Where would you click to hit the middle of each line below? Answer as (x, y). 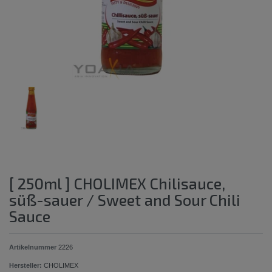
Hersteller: (25, 265)
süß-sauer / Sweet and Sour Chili (125, 199)
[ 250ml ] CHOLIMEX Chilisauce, (117, 183)
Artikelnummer (34, 247)
